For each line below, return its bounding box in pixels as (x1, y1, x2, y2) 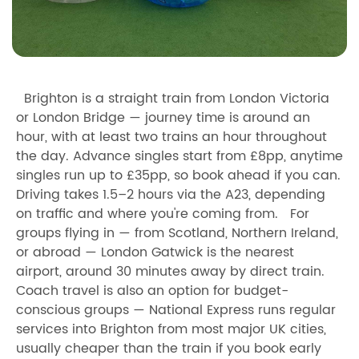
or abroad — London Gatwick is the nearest (16, 241, 294, 263)
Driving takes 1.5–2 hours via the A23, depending (16, 184, 325, 205)
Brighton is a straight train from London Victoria (16, 87, 329, 109)
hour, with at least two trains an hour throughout (16, 126, 327, 147)
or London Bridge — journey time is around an (16, 107, 310, 128)
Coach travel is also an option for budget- (16, 280, 288, 301)
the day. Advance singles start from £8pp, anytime (16, 145, 343, 167)
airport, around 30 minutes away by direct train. (16, 260, 325, 282)
